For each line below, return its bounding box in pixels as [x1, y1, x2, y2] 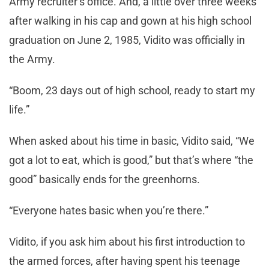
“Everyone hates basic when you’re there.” [9, 204, 208, 217]
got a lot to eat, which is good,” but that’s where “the [9, 154, 253, 167]
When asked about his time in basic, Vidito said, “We [9, 134, 255, 148]
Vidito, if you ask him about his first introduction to [9, 235, 245, 249]
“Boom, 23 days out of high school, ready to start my [9, 84, 255, 97]
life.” [9, 103, 29, 116]
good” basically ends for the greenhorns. [9, 173, 200, 186]
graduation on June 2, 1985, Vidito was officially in [9, 34, 245, 47]
